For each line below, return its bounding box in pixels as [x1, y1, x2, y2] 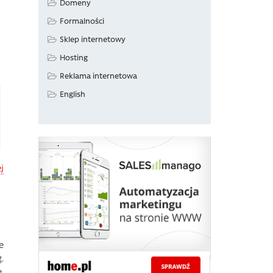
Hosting [60, 52, 88, 62]
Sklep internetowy [60, 34, 126, 44]
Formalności [60, 15, 104, 26]
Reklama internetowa [60, 70, 137, 80]
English [60, 88, 85, 99]
